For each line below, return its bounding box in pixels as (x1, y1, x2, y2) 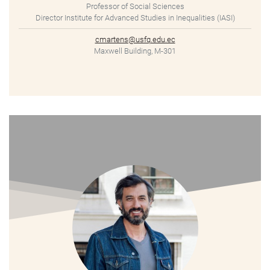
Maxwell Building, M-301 (94, 46, 176, 56)
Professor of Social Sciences (86, 2, 184, 11)
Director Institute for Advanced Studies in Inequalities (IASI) (35, 13, 235, 23)
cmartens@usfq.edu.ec (95, 35, 175, 45)
